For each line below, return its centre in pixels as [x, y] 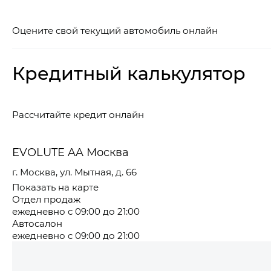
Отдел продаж [46, 199]
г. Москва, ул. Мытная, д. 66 [74, 172]
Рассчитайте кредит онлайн [78, 115]
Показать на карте [55, 187]
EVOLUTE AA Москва [70, 152]
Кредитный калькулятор [129, 73]
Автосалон [37, 224]
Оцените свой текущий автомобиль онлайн [115, 31]
